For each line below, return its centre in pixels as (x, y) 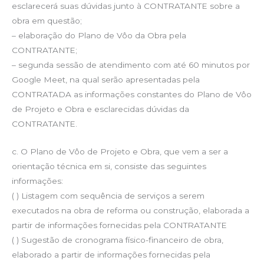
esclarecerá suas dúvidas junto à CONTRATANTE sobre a (126, 6)
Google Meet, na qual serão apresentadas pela (106, 80)
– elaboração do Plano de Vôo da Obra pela (99, 35)
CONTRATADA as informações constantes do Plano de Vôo (132, 94)
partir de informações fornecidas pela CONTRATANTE (119, 225)
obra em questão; (47, 21)
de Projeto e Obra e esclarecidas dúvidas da (100, 109)
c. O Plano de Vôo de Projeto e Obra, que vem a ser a (120, 151)
